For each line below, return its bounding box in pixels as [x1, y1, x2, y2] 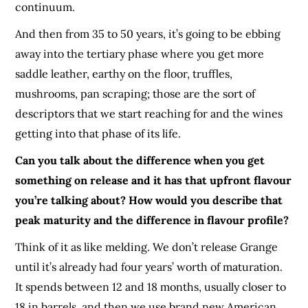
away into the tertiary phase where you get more [15, 46, 265, 60]
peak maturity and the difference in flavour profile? [15, 212, 289, 227]
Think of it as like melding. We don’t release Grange [15, 239, 278, 254]
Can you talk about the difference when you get [15, 153, 265, 167]
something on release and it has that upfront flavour [15, 173, 292, 187]
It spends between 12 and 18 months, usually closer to [15, 279, 287, 294]
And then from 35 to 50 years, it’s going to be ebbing [15, 26, 281, 41]
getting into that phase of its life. [15, 126, 181, 140]
